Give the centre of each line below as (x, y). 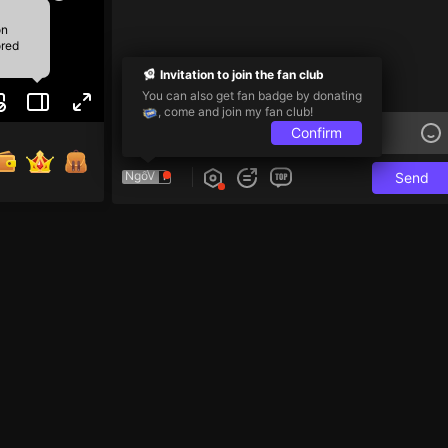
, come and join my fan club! (235, 110)
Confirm (316, 131)
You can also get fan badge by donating (252, 94)
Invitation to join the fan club (242, 73)
